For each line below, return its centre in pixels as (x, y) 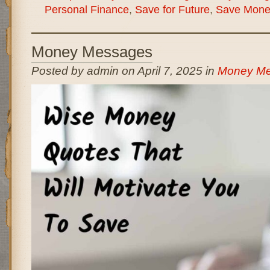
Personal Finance (86, 9)
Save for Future (172, 9)
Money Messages (92, 52)
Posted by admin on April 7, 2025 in (124, 71)
